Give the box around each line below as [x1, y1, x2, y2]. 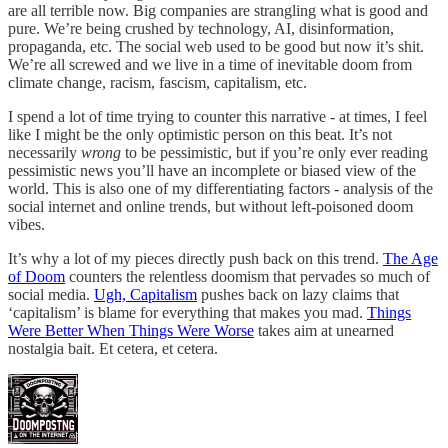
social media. [8, 285, 94, 303]
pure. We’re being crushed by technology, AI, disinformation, [8, 19, 394, 37]
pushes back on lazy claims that [197, 285, 399, 303]
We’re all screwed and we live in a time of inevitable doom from [8, 55, 412, 73]
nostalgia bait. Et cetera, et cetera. [8, 339, 218, 357]
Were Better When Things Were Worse [8, 321, 254, 339]
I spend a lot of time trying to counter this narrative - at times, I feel [8, 107, 427, 125]
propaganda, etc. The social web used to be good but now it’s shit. [8, 37, 424, 55]
